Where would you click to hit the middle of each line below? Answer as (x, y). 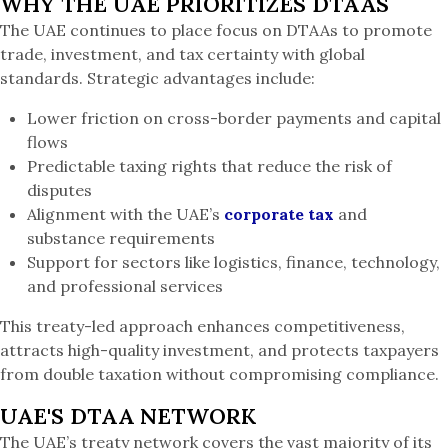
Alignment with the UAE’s (126, 214)
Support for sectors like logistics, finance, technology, (234, 262)
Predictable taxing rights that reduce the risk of (210, 166)
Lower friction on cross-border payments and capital (234, 118)
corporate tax (279, 214)
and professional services (125, 286)
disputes (60, 190)
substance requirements (121, 238)
